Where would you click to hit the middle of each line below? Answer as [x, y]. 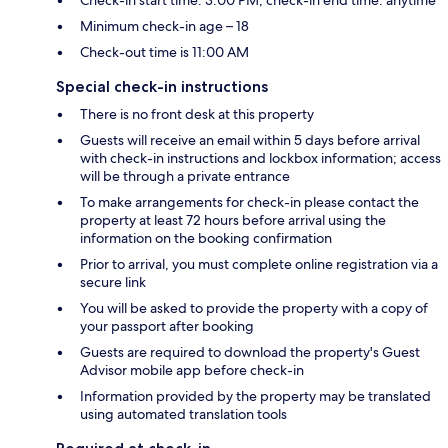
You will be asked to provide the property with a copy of [254, 308]
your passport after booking [167, 326]
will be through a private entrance [185, 176]
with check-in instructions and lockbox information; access [260, 158]
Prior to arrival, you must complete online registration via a [259, 264]
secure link [113, 282]
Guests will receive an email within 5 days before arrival [250, 140]
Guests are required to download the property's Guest [250, 352]
